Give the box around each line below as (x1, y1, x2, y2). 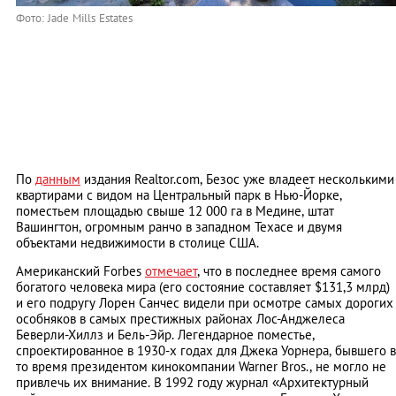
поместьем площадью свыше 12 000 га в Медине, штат (16, 202, 334, 220)
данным (35, 171, 80, 188)
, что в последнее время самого (197, 263, 381, 280)
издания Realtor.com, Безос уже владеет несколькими (80, 171, 394, 188)
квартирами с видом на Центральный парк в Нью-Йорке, (16, 187, 342, 204)
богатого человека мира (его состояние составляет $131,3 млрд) (16, 278, 390, 296)
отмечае (145, 263, 193, 280)
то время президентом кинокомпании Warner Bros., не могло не (16, 358, 386, 376)
